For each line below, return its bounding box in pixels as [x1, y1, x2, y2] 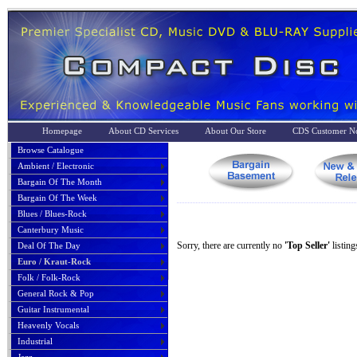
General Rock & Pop [18, 288, 94, 298]
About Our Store [205, 126, 266, 135]
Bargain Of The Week [18, 193, 97, 202]
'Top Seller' [284, 240, 330, 251]
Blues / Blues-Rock [18, 209, 87, 218]
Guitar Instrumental [18, 304, 89, 314]
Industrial [18, 336, 53, 346]
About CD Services [108, 126, 178, 135]
